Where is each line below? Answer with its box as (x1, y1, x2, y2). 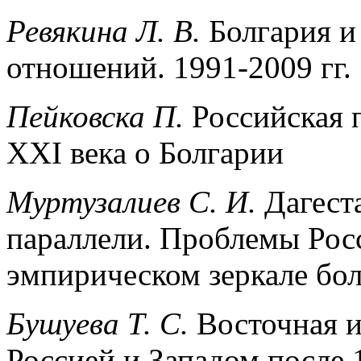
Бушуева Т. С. (6, 305, 197, 341)
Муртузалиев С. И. (6, 184, 264, 219)
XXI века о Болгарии (6, 135, 284, 170)
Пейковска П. (6, 98, 192, 134)
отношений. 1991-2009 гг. (6, 49, 351, 85)
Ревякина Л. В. (6, 13, 209, 48)
